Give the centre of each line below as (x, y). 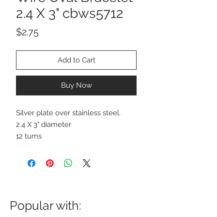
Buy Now (76, 85)
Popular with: (46, 205)
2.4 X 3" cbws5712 (70, 13)
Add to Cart (76, 60)
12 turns (29, 136)
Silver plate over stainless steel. (68, 113)
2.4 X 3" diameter (44, 124)
